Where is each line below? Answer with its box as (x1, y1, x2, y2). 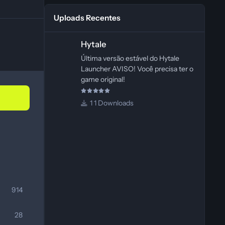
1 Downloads (93, 98, 134, 108)
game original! (80, 74, 125, 84)
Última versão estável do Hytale (80, 53, 179, 63)
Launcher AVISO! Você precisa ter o (80, 64, 193, 73)
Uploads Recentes (54, 13, 121, 23)
